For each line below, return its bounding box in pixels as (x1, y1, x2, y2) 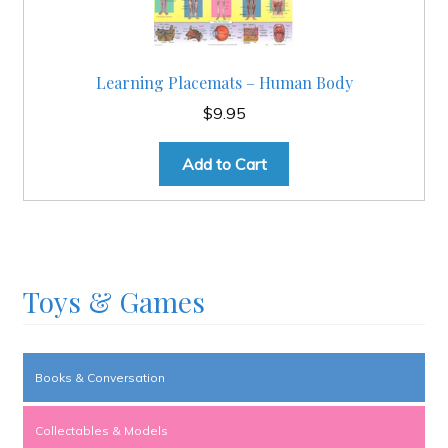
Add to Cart (181, 153, 267, 174)
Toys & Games (22, 282, 205, 320)
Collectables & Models (34, 422, 168, 438)
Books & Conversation (34, 369, 165, 385)
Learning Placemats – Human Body (95, 72, 353, 94)
